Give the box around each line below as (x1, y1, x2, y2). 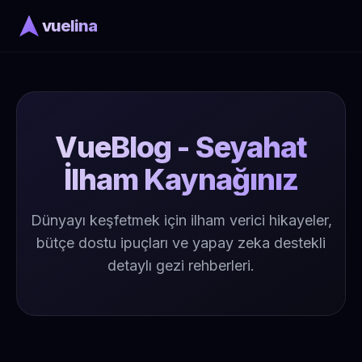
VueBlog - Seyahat (54, 132, 308, 162)
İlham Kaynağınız (63, 164, 299, 194)
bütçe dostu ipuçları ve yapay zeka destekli (36, 235, 326, 250)
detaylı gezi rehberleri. (107, 258, 255, 272)
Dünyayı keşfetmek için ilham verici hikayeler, (30, 213, 332, 227)
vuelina (42, 17, 97, 34)
